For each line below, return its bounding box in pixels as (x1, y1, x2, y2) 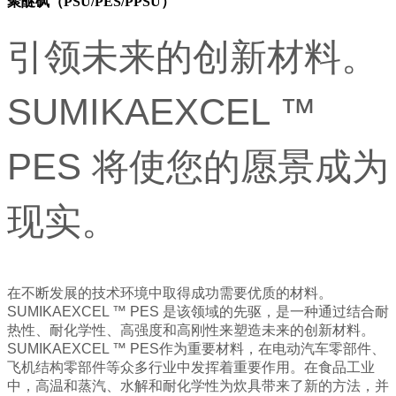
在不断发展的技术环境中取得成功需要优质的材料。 (7, 286, 332, 301)
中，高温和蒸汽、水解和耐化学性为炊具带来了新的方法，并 (7, 378, 389, 394)
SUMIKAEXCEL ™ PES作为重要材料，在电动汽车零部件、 (7, 341, 385, 357)
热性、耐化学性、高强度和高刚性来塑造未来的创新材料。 (7, 323, 375, 339)
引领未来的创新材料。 (7, 36, 378, 79)
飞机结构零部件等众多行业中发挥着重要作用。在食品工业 (7, 360, 375, 376)
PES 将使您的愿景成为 (7, 146, 389, 188)
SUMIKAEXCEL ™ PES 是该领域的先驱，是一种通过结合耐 (7, 304, 389, 320)
